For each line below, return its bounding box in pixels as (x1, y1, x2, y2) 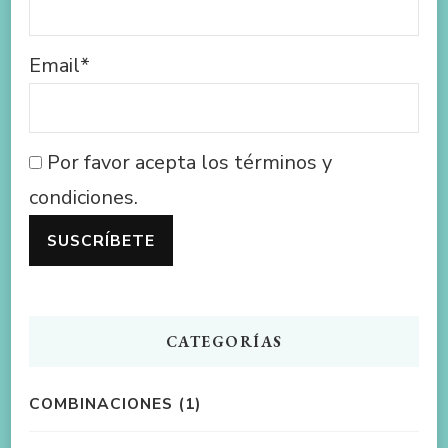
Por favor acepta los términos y (42, 148, 332, 176)
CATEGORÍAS (165, 330, 283, 352)
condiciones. (29, 183, 138, 211)
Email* (29, 51, 90, 79)
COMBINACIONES (29, 392, 173, 414)
